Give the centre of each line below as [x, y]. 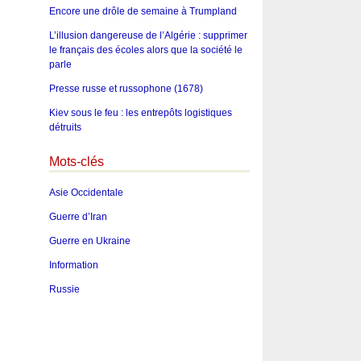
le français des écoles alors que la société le [145, 50]
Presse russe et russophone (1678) [126, 88]
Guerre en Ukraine [89, 241]
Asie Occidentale [86, 193]
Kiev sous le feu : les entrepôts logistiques [140, 112]
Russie [64, 290]
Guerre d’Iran [78, 217]
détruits [65, 127]
